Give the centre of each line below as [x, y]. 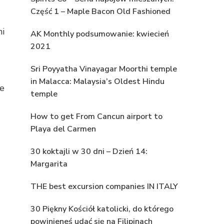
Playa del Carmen [63, 129]
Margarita [49, 164]
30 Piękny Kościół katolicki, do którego [102, 209]
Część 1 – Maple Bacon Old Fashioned [100, 12]
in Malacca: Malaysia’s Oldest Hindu [97, 82]
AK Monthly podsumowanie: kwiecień [100, 34]
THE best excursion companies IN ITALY [104, 187]
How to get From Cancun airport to [96, 117]
